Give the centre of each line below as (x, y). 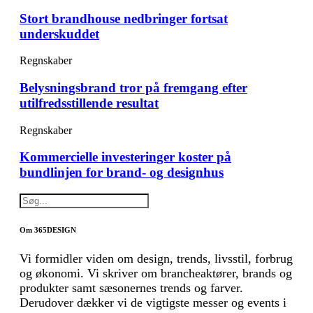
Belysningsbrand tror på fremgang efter (133, 88)
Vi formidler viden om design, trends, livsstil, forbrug (156, 259)
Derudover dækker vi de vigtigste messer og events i (153, 303)
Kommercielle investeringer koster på (125, 157)
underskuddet (59, 34)
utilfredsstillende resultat (89, 103)
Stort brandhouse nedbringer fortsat (124, 18)
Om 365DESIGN (48, 230)
